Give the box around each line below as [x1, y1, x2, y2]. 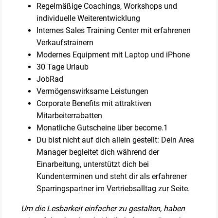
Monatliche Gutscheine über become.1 [36, 123, 168, 132]
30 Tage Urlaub [36, 62, 89, 72]
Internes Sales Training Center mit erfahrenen [36, 25, 191, 35]
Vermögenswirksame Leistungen [36, 86, 149, 96]
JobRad [36, 74, 64, 84]
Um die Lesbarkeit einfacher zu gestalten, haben [21, 203, 185, 213]
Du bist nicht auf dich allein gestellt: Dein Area [36, 135, 195, 145]
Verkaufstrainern [36, 37, 94, 47]
